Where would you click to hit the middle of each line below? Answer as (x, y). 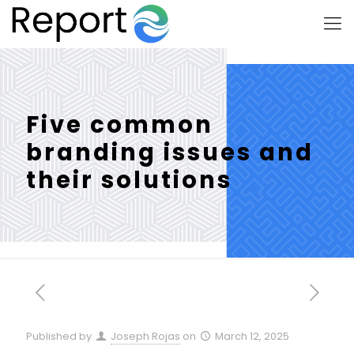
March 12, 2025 (252, 336)
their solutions (129, 180)
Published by (59, 336)
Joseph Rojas (146, 336)
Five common (120, 125)
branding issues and (170, 153)
